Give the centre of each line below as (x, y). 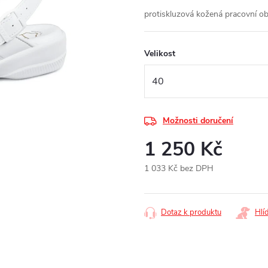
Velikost (160, 54)
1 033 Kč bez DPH (179, 169)
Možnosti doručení (198, 121)
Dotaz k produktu (191, 213)
